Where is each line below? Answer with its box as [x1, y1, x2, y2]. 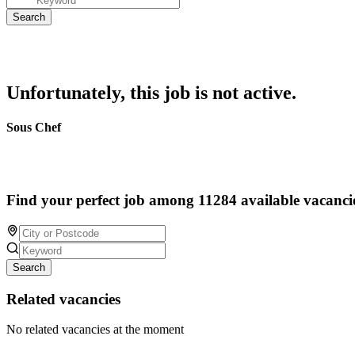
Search [13, 261, 45, 273]
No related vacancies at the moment [6, 323, 184, 337]
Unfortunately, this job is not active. [6, 82, 296, 103]
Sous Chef [6, 120, 61, 135]
